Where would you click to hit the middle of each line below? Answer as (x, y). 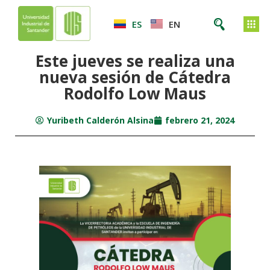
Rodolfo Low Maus (135, 93)
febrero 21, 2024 (200, 120)
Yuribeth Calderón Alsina (100, 120)
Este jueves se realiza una (135, 61)
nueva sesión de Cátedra (135, 77)
